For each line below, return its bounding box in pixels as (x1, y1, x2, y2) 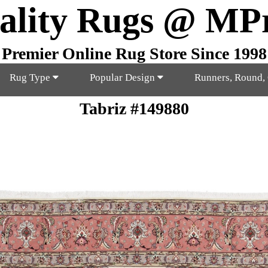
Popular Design (90, 72, 157, 83)
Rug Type (10, 72, 53, 83)
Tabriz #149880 (79, 99, 189, 118)
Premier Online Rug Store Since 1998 (1, 44, 267, 63)
